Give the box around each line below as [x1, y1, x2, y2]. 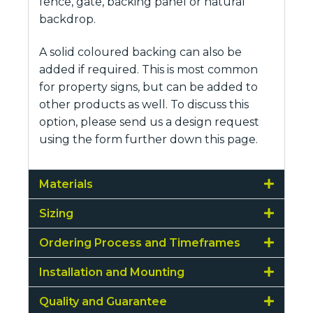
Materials [39, 177, 93, 191]
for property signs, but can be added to [39, 80, 258, 94]
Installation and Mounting [39, 265, 184, 279]
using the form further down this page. [39, 133, 258, 147]
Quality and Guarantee [39, 294, 167, 308]
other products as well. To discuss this [39, 98, 249, 112]
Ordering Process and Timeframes [39, 235, 240, 249]
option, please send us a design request [39, 115, 259, 129]
